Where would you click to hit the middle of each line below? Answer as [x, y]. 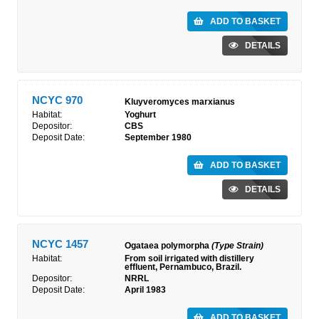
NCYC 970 [57, 100]
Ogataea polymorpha [168, 246]
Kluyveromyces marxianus [180, 102]
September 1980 [158, 137]
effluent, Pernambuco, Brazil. [183, 267]
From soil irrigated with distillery [189, 258]
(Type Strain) [237, 246]
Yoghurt [140, 115]
